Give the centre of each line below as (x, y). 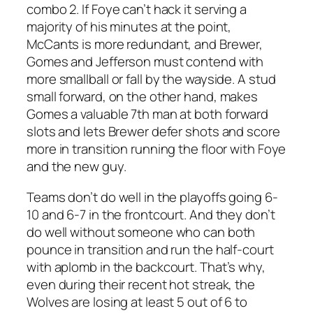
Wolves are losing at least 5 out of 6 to (137, 301)
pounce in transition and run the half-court (150, 249)
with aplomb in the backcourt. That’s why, (146, 267)
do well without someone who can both (141, 232)
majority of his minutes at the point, (129, 27)
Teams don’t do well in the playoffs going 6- (152, 197)
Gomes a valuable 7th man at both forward (147, 114)
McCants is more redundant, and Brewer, (145, 44)
